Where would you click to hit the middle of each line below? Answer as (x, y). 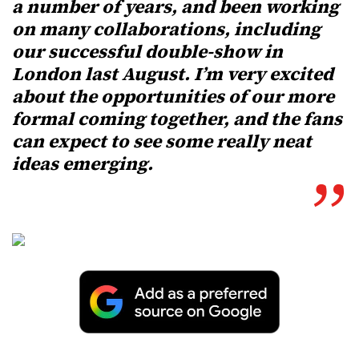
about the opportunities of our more (173, 96)
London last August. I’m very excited (173, 74)
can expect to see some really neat (162, 141)
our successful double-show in (147, 51)
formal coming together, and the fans (177, 119)
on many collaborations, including (166, 29)
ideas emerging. (83, 163)
